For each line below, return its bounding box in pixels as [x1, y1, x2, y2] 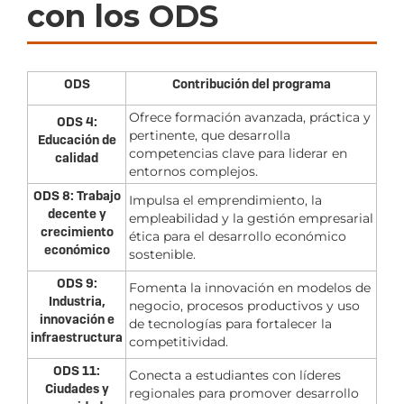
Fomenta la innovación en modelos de [129, 279, 371, 296]
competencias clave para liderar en [129, 144, 347, 161]
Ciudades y [44, 380, 109, 397]
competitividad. [129, 333, 228, 350]
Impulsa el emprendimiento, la [129, 191, 322, 208]
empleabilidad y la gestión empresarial [129, 209, 373, 226]
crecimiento [40, 223, 114, 240]
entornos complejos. [129, 162, 258, 179]
